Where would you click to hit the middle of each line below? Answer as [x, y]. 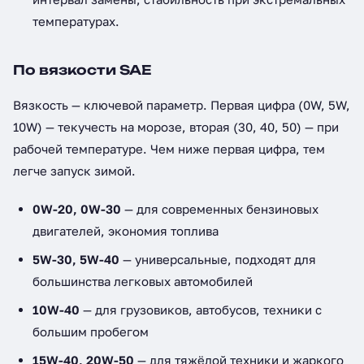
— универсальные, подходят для [218, 259]
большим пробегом [91, 331]
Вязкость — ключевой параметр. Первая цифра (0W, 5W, [182, 105]
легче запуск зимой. [74, 171]
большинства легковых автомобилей [143, 281]
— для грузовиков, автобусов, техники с [201, 310]
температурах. [76, 21]
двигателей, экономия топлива [126, 231]
